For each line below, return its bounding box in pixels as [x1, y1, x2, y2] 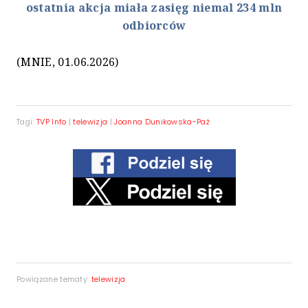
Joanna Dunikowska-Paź [114, 116, 210, 128]
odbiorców [122, 18, 186, 34]
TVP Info [36, 116, 67, 128]
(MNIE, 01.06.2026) [16, 54, 119, 70]
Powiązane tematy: [16, 274, 91, 285]
